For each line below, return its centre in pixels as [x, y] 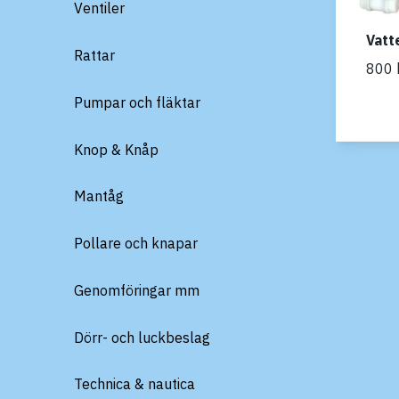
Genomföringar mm [137, 290]
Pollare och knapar [136, 243]
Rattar [94, 55]
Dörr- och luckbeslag [142, 337]
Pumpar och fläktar [137, 102]
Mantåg [99, 196]
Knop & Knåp [116, 149]
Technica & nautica [134, 384]
